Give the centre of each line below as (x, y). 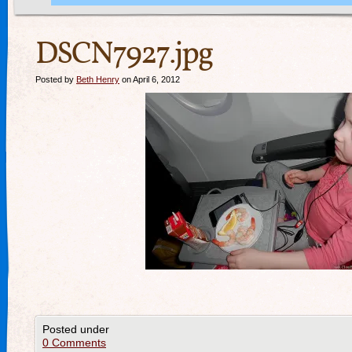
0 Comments (74, 343)
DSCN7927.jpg (124, 55)
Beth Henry (98, 79)
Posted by (56, 79)
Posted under (76, 329)
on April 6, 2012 (150, 79)
